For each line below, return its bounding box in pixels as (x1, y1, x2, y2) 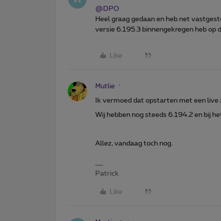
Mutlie (95, 82, 115, 90)
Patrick (95, 170, 119, 177)
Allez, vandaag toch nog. (95, 140, 173, 147)
